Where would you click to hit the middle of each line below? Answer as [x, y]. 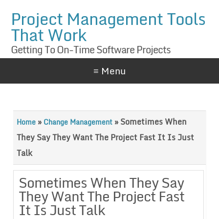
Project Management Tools [108, 19]
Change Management [78, 122]
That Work [49, 35]
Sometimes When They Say [101, 183]
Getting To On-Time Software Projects [91, 50]
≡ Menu [109, 71]
